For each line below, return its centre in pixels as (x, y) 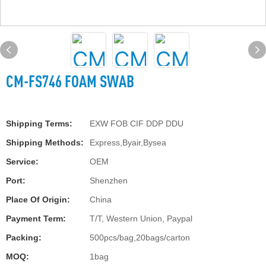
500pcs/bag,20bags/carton (140, 237)
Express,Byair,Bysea (128, 142)
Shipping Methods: (45, 142)
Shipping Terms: (39, 123)
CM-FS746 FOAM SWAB (70, 81)
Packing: (24, 237)
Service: (22, 161)
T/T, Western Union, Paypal (141, 218)
